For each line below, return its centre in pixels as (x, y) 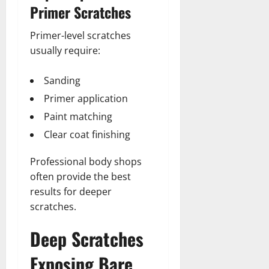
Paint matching (78, 116)
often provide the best (80, 176)
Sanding (62, 80)
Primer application (86, 98)
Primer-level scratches (80, 35)
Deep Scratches (87, 238)
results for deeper (71, 191)
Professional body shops (86, 161)
